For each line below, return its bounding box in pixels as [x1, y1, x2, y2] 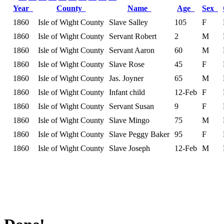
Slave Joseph [109, 143, 150, 152]
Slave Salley [109, 17, 148, 26]
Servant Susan [109, 101, 154, 110]
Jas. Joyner [109, 73, 143, 82]
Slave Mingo [109, 115, 149, 124]
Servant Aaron [109, 45, 154, 54]
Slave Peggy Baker [109, 129, 169, 138]
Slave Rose [109, 59, 144, 68]
